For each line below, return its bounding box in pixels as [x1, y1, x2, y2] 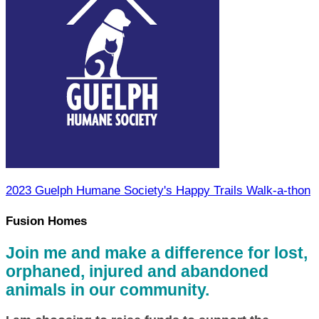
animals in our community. [6, 281, 209, 300]
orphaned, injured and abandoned [6, 263, 268, 281]
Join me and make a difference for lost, [6, 244, 308, 263]
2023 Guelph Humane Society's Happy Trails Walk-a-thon [6, 184, 310, 197]
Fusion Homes [6, 214, 87, 228]
